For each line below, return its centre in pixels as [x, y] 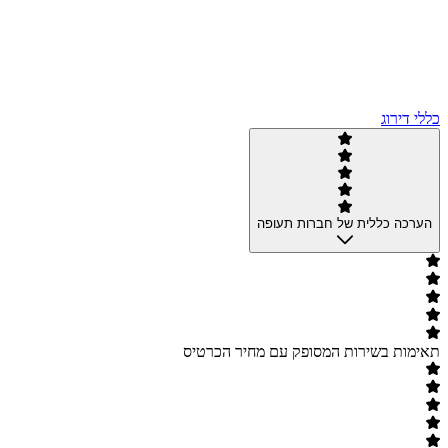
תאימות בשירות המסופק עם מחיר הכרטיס [311, 352]
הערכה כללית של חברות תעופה [344, 224]
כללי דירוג [410, 119]
